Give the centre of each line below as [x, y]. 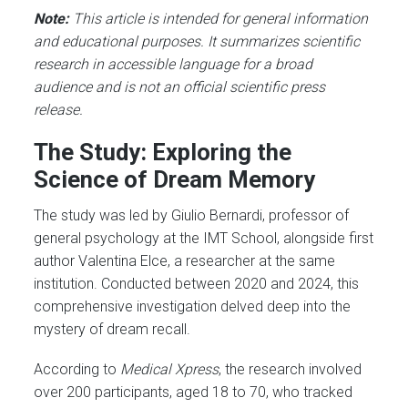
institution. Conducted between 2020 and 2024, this [197, 283]
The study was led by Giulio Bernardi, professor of [192, 215]
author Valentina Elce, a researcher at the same [185, 260]
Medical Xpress [170, 369]
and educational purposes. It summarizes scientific [197, 42]
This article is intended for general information [219, 19]
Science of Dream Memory [175, 180]
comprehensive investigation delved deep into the [193, 306]
